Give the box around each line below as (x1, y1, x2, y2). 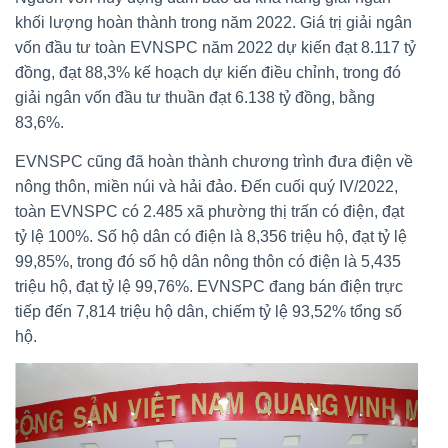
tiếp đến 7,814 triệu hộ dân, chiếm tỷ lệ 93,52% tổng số (15, 302, 402, 320)
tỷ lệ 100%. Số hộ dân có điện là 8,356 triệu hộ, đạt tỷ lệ (15, 227, 407, 245)
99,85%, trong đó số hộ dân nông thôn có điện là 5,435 (15, 252, 401, 270)
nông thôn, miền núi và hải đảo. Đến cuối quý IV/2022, (15, 177, 398, 195)
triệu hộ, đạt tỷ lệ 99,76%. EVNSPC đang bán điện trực (15, 277, 403, 295)
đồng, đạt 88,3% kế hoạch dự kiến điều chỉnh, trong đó (15, 63, 401, 81)
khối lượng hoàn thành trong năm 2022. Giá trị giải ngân (15, 13, 412, 31)
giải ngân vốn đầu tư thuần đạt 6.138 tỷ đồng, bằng (15, 88, 375, 106)
